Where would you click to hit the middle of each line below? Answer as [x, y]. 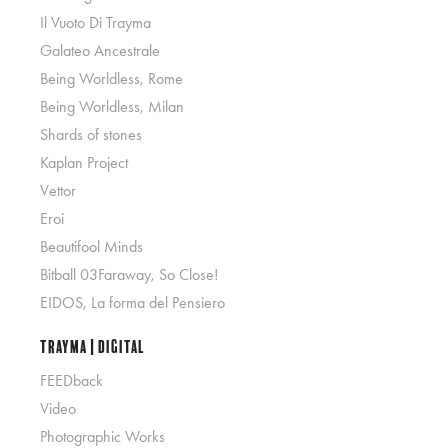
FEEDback [72, 380]
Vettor [58, 190]
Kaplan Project [84, 162]
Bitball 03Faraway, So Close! [129, 274]
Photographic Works [103, 436]
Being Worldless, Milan [112, 106]
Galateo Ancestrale [100, 50]
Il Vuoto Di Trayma [96, 22]
